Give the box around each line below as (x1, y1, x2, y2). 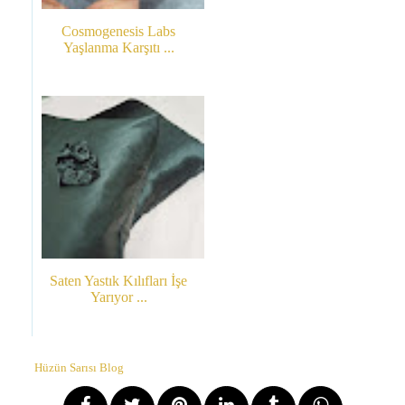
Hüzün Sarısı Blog (34, 362, 124, 375)
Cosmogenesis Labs (61, 24, 175, 40)
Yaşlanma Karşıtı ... (62, 40, 174, 56)
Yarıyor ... (89, 289, 147, 306)
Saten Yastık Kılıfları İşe (50, 273, 187, 289)
